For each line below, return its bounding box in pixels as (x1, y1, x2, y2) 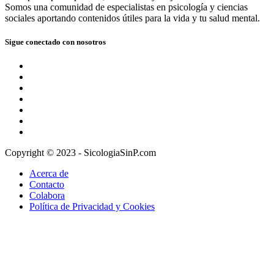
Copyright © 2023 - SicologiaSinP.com (5, 147, 156, 158)
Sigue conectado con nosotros (5, 37, 106, 47)
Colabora (29, 190, 65, 201)
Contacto (29, 179, 64, 190)
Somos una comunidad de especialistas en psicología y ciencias (5, 1, 248, 12)
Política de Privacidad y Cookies (29, 201, 155, 212)
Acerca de (29, 168, 68, 179)
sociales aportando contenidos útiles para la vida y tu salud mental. (5, 12, 260, 23)
